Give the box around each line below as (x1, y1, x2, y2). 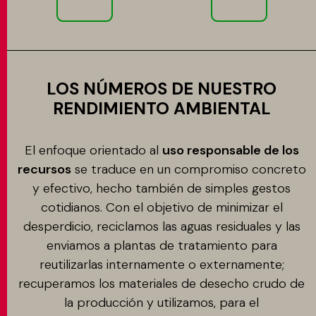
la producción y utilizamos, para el (64, 294, 259, 311)
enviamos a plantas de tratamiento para (46, 237, 277, 254)
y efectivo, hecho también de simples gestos (32, 180, 291, 197)
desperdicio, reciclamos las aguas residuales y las (23, 218, 300, 235)
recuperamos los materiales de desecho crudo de (18, 275, 305, 292)
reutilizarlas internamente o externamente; (39, 256, 284, 273)
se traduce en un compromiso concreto (71, 161, 306, 178)
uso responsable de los (162, 142, 299, 159)
